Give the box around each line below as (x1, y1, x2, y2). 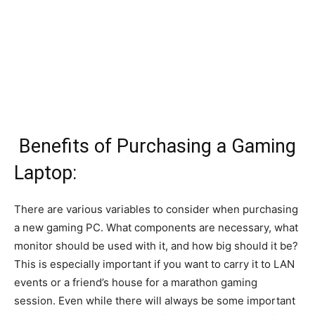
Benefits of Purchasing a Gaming (19, 135, 296, 158)
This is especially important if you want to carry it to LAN (14, 257, 295, 271)
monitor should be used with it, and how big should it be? (14, 239, 298, 253)
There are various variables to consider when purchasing (14, 202, 298, 217)
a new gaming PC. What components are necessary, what (14, 221, 298, 235)
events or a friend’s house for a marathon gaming (14, 276, 257, 290)
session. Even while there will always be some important (14, 294, 295, 308)
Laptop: (14, 162, 77, 185)
